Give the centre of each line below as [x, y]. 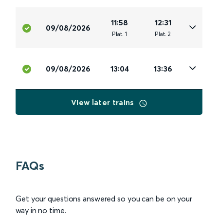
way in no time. [41, 210]
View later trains [104, 102]
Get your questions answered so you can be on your [104, 199]
